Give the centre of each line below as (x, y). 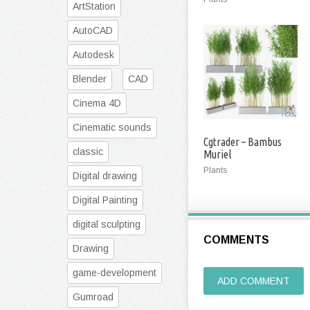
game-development (115, 273)
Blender (90, 79)
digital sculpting (107, 224)
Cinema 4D (97, 103)
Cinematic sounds (112, 127)
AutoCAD (93, 30)
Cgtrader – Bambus (243, 142)
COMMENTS (236, 240)
